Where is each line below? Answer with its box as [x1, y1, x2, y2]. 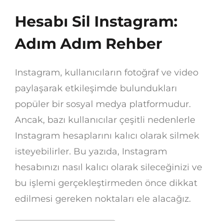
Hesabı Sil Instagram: [15, 12, 178, 31]
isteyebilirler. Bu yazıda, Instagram [15, 146, 167, 157]
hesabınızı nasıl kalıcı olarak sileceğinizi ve [15, 161, 202, 173]
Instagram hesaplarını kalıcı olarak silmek [15, 130, 199, 141]
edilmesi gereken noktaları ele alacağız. [15, 193, 191, 204]
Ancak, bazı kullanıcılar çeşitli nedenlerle [15, 114, 195, 125]
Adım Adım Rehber [15, 34, 162, 53]
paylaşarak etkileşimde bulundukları [15, 82, 177, 94]
